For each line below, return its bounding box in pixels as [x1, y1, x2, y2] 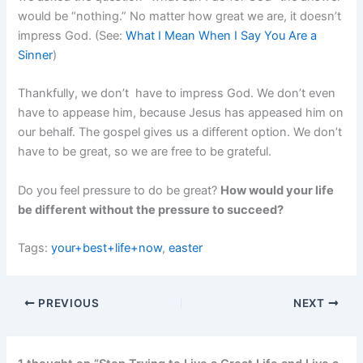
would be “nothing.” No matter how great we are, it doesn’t [18, 9, 342, 24]
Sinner [18, 48, 53, 63]
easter [169, 241, 203, 256]
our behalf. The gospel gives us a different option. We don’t [18, 125, 343, 140]
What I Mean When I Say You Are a [126, 28, 318, 44]
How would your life [220, 182, 335, 198]
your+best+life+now [51, 241, 163, 256]
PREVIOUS [35, 296, 100, 310]
